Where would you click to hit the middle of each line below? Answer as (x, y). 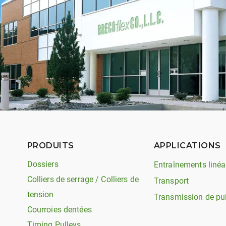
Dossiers (43, 164)
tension (40, 194)
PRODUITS (50, 146)
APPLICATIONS (187, 146)
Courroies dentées (59, 210)
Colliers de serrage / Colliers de (83, 179)
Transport (171, 181)
